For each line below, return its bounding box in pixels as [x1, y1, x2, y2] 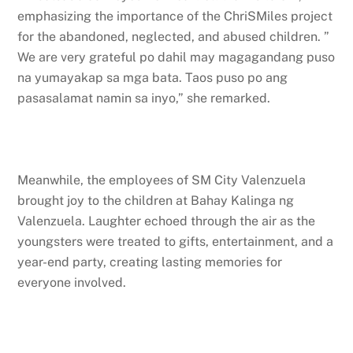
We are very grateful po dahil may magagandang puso [17, 50, 336, 65]
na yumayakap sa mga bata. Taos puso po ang [17, 70, 288, 86]
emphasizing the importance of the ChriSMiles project [17, 9, 333, 24]
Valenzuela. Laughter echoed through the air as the [17, 214, 316, 229]
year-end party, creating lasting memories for [17, 255, 283, 270]
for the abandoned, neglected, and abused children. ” [17, 29, 330, 45]
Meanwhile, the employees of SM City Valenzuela [17, 173, 307, 188]
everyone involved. [17, 275, 127, 291]
